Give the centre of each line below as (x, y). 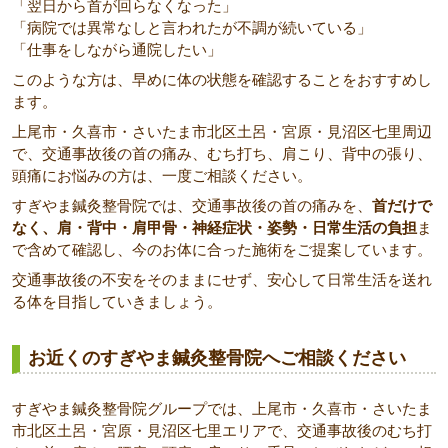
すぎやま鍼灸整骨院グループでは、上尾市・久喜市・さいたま (222, 408)
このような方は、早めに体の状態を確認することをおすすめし (222, 79)
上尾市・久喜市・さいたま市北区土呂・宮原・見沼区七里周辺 (222, 131)
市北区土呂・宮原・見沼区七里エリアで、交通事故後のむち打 (222, 430)
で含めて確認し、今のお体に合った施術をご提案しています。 (222, 249)
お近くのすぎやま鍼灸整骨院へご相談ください (217, 358)
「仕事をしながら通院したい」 (117, 49)
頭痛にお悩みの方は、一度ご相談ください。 (162, 175)
